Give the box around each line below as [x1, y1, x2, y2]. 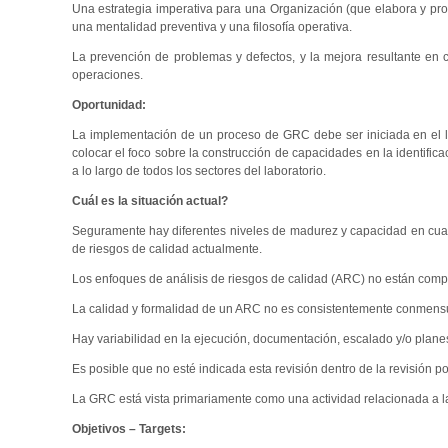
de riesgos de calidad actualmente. [71, 241, 262, 256]
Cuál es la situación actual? [71, 193, 228, 208]
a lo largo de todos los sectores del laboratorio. [71, 163, 326, 178]
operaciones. [71, 67, 143, 82]
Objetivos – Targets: [71, 421, 186, 436]
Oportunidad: [71, 97, 146, 112]
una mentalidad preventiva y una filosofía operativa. [71, 19, 352, 34]
